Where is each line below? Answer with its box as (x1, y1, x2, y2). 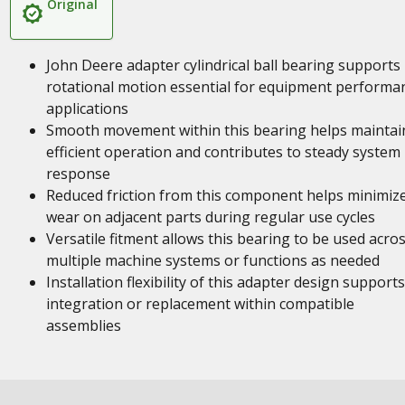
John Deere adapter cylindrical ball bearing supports (45, 55, 400, 75)
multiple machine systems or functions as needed (45, 250, 380, 270)
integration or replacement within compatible (45, 294, 354, 314)
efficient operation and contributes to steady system (45, 142, 400, 162)
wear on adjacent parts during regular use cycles (45, 207, 375, 227)
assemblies (45, 316, 121, 335)
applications (45, 99, 128, 118)
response (45, 164, 110, 184)
